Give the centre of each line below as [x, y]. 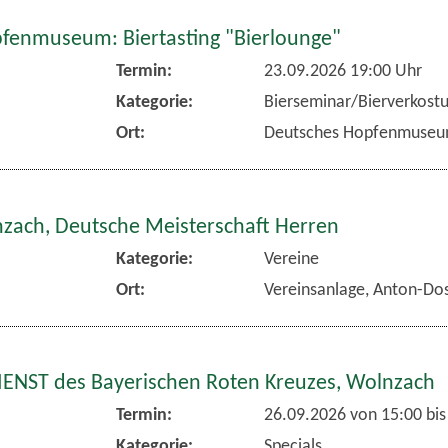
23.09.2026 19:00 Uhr [342, 72]
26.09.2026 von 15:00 [342, 416]
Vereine [291, 259]
